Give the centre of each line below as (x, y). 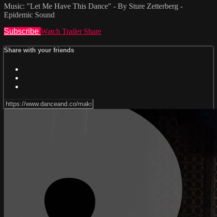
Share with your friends (39, 50)
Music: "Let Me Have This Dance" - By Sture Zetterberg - (93, 6)
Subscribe (22, 31)
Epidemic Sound (29, 15)
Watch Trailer (62, 31)
